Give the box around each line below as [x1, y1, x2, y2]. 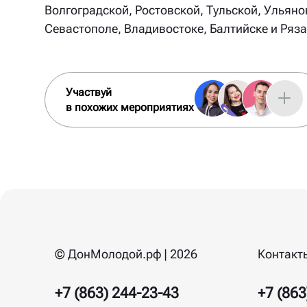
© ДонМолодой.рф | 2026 [55, 247, 197, 261]
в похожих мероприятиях [65, 100, 194, 114]
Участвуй [65, 85, 112, 99]
